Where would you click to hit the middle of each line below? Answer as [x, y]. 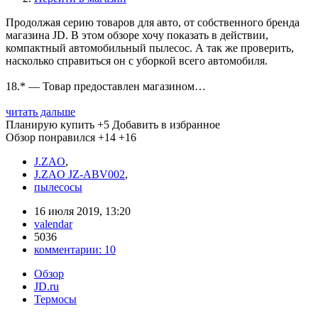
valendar [53, 224]
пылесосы [58, 187]
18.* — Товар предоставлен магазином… [106, 86]
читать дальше [40, 112]
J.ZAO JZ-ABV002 [79, 174]
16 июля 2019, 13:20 [82, 211]
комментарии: [69, 250]
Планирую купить [50, 125]
